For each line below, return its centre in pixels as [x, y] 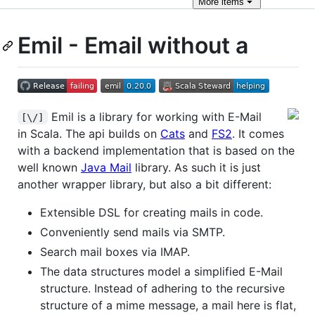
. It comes [258, 133]
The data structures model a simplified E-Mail [161, 271]
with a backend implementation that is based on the [156, 150]
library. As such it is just [196, 167]
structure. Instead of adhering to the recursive [162, 288]
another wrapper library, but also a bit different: [144, 184]
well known [49, 167]
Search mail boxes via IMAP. [115, 251]
